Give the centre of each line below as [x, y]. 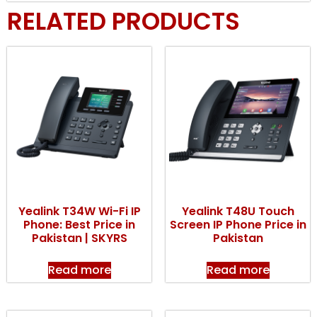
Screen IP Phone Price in [238, 224]
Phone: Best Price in [79, 224]
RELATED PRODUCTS [123, 21]
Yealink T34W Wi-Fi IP [79, 211]
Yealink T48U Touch [238, 211]
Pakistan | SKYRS [79, 238]
